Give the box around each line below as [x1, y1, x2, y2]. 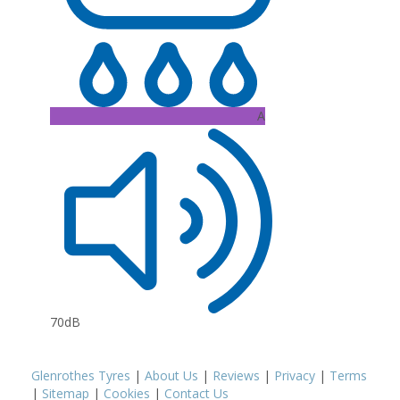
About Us [145, 367, 198, 384]
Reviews [212, 367, 260, 384]
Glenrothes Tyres [31, 367, 130, 384]
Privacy [274, 367, 315, 384]
